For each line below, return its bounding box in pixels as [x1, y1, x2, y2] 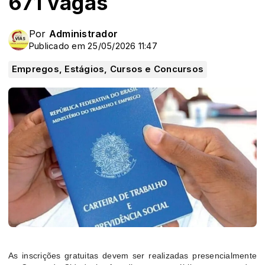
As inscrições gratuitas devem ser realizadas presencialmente [8, 251, 257, 261]
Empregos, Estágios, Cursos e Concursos [12, 64, 204, 75]
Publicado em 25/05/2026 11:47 [29, 41, 157, 51]
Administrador [49, 28, 118, 40]
